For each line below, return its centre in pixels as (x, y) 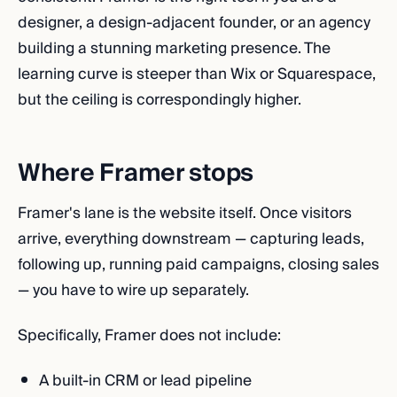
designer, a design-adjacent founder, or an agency (194, 23)
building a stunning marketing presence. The (174, 48)
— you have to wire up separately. (133, 290)
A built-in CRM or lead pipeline (145, 381)
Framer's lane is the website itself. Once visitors (185, 213)
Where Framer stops (136, 173)
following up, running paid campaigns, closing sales (198, 265)
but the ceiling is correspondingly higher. (160, 100)
